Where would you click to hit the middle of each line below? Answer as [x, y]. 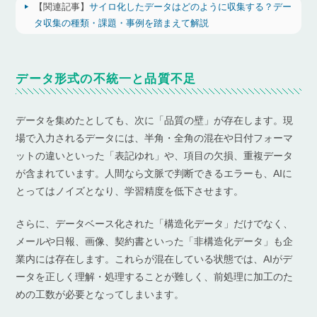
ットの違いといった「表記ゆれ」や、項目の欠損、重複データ [155, 156]
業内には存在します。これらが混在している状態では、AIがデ [154, 259]
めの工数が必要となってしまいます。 [100, 295]
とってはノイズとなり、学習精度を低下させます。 [130, 191]
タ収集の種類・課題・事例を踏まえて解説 [122, 23]
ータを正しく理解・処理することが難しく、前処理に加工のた [155, 277]
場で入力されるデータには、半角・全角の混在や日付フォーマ [155, 138]
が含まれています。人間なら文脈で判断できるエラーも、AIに [154, 174]
